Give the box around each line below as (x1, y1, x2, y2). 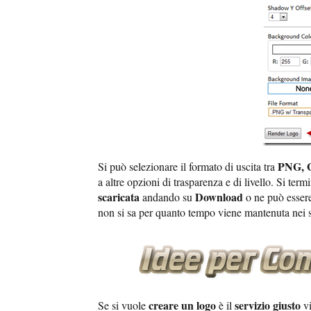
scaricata (98, 189, 142, 205)
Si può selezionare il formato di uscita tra (98, 159, 278, 174)
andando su (142, 190, 195, 205)
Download (195, 189, 246, 205)
